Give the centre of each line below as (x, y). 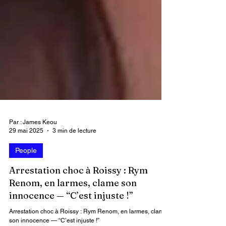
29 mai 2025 (26, 151)
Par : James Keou (33, 142)
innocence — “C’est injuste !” (71, 216)
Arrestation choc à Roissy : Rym (78, 190)
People (26, 171)
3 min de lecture (74, 151)
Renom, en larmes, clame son (73, 203)
